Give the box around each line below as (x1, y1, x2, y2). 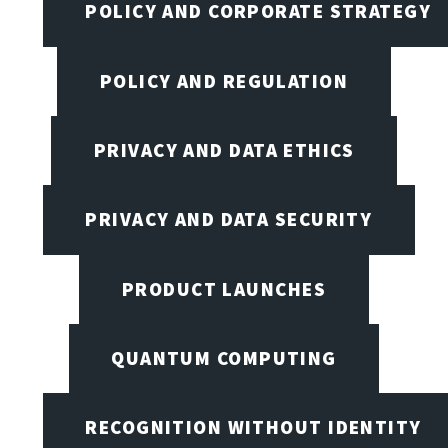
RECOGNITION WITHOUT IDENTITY (85, 415, 422, 440)
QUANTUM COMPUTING (111, 345, 337, 370)
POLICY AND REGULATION (99, 68, 349, 93)
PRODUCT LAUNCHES (121, 276, 327, 301)
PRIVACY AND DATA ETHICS (93, 137, 355, 162)
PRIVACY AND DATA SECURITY (85, 207, 373, 232)
